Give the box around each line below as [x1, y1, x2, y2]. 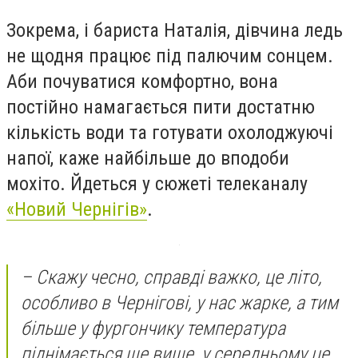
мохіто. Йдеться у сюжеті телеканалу [6, 172, 308, 195]
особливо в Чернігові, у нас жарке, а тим [21, 292, 338, 315]
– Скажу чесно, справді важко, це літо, [21, 266, 322, 289]
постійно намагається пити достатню [6, 95, 315, 118]
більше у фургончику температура [21, 317, 285, 340]
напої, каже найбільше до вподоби [6, 146, 289, 169]
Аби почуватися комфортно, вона [6, 70, 278, 93]
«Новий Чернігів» [6, 197, 147, 221]
